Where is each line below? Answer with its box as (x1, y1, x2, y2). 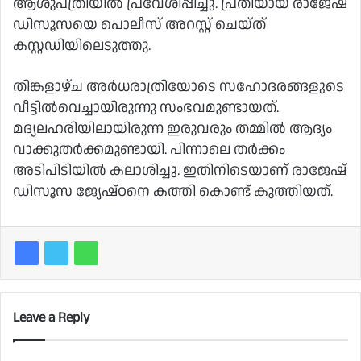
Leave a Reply (13, 308, 89, 328)
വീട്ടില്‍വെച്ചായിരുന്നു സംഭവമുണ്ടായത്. (13, 98, 279, 118)
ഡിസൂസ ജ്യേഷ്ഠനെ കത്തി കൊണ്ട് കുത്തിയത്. (13, 181, 333, 202)
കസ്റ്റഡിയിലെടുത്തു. (13, 35, 151, 56)
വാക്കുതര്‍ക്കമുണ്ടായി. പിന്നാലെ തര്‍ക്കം (13, 139, 285, 160)
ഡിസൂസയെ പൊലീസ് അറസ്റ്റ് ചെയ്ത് (13, 15, 266, 35)
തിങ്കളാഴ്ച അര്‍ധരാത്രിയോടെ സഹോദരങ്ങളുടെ (13, 77, 344, 98)
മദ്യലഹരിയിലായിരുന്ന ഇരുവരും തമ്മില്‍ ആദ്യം (13, 118, 332, 139)
